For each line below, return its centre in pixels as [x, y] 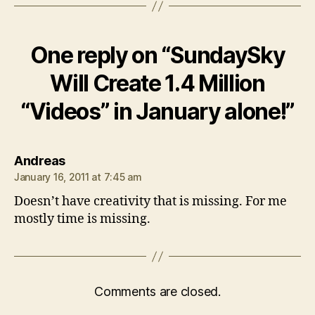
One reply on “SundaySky [157, 55]
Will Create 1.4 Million [157, 83]
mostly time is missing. [82, 219]
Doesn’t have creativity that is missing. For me [150, 201]
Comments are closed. [157, 291]
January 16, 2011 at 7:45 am [78, 177]
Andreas [40, 161]
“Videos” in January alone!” [157, 111]
